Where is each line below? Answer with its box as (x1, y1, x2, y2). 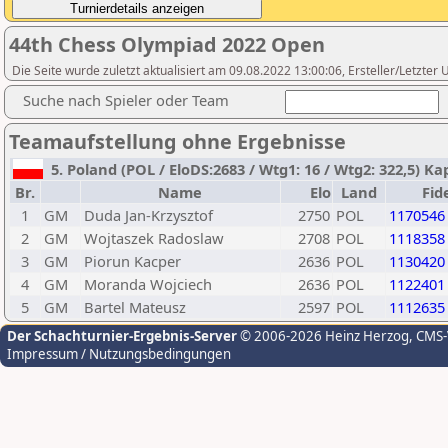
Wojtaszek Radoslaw (84, 228, 224, 248)
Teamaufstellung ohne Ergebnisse (9, 128, 346, 155)
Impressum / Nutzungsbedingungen (7, 345, 231, 363)
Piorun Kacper (84, 251, 181, 271)
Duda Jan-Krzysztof (84, 205, 213, 225)
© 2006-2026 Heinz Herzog (237, 327, 409, 345)
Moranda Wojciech (84, 274, 212, 294)
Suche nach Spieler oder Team (23, 90, 229, 110)
